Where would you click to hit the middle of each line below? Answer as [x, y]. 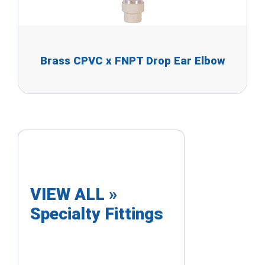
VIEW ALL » [74, 194]
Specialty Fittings [97, 214]
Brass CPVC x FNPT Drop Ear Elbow [132, 61]
